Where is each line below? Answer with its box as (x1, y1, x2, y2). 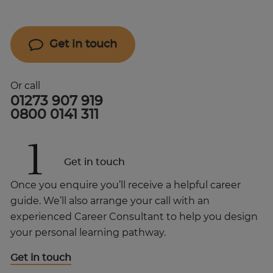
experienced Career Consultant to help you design (10, 211, 258, 222)
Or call (10, 80, 40, 91)
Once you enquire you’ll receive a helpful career (10, 180, 241, 190)
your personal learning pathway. (10, 227, 166, 238)
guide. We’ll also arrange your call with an (10, 196, 210, 206)
